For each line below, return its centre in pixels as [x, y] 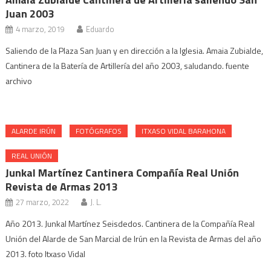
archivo [19, 81]
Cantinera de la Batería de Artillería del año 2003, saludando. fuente [128, 66]
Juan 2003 [30, 14]
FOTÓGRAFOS [99, 131]
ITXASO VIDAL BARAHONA [184, 131]
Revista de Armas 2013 [62, 187]
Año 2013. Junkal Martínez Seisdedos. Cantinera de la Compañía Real [130, 224]
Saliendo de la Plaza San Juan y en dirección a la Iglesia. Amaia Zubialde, [135, 51]
